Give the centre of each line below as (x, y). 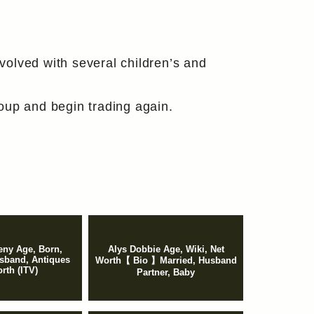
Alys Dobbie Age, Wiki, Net (166, 250)
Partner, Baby (166, 273)
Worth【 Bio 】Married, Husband (166, 261)
